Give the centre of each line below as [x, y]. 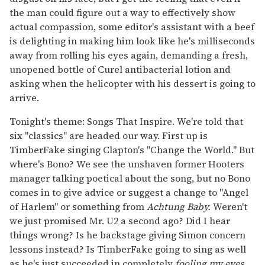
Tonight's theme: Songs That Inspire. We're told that [126, 121]
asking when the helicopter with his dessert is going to [132, 83]
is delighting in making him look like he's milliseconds [132, 41]
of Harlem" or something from [78, 206]
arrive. [24, 97]
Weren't [229, 206]
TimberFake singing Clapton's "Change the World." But [132, 149]
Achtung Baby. [179, 206]
